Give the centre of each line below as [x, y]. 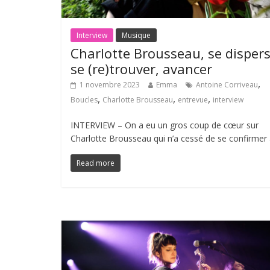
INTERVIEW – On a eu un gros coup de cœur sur [165, 125]
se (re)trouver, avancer [143, 69]
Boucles [84, 100]
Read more [96, 163]
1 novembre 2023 [110, 85]
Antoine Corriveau [227, 85]
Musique [136, 36]
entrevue [193, 100]
